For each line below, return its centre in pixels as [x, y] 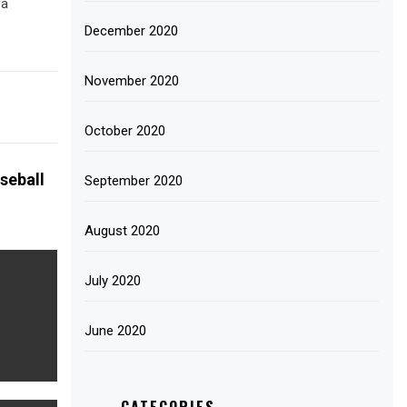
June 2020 [116, 331]
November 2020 [132, 81]
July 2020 [113, 281]
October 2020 [125, 131]
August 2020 [123, 231]
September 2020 [134, 181]
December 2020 [132, 31]
